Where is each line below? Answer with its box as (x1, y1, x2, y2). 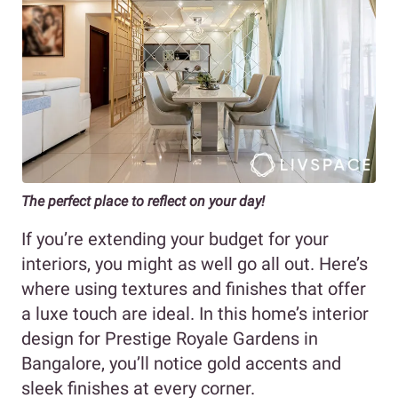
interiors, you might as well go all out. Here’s (21, 253, 368, 275)
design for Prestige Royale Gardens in (21, 328, 318, 350)
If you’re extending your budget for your (21, 228, 329, 251)
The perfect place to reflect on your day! (21, 193, 265, 211)
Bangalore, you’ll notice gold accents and (21, 353, 341, 375)
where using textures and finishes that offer (21, 278, 366, 300)
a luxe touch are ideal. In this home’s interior (21, 303, 369, 325)
